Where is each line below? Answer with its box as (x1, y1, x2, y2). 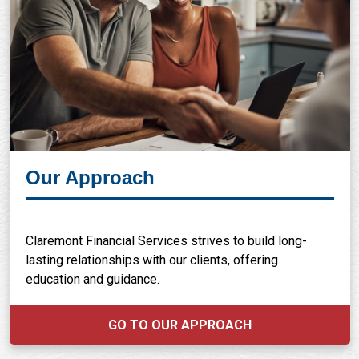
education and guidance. (25, 272, 159, 287)
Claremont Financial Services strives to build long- (25, 233, 307, 248)
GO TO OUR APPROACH (107, 317, 252, 333)
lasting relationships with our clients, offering (25, 252, 278, 268)
